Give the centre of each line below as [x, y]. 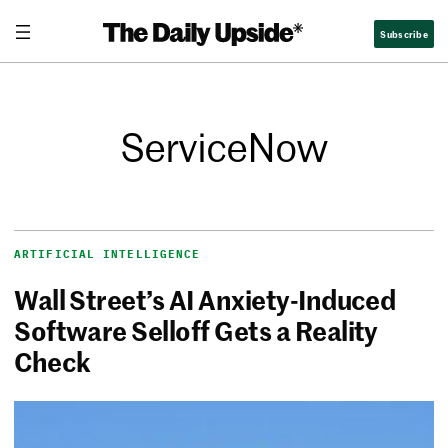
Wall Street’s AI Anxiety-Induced [205, 299]
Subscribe [404, 33]
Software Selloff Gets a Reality [196, 330]
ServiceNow [224, 146]
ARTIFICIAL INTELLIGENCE [107, 254]
